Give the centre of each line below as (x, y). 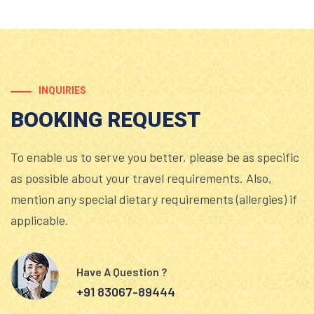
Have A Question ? (122, 271)
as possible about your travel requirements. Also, (141, 178)
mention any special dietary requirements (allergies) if (154, 199)
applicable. (40, 220)
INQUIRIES (62, 91)
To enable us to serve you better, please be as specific (155, 157)
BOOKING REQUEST (105, 120)
